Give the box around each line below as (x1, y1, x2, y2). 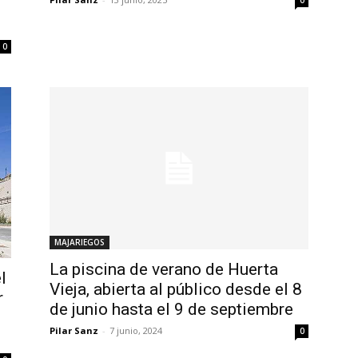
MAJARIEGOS (54, 236, 105, 248)
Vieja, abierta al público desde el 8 (50, 279, 302, 299)
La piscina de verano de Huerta (50, 259, 278, 279)
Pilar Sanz (50, 324, 98, 336)
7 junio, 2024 (109, 324, 162, 336)
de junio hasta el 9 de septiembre (50, 299, 293, 319)
